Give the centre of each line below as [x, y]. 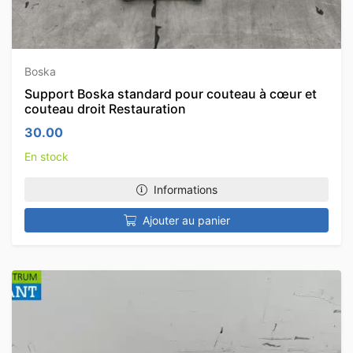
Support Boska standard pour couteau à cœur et [171, 94]
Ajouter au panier [186, 220]
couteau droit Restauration [105, 109]
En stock [46, 156]
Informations [185, 190]
